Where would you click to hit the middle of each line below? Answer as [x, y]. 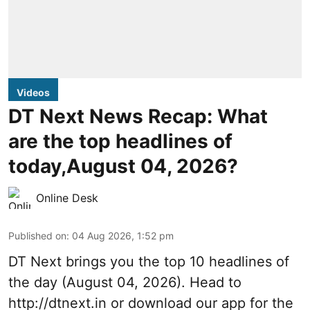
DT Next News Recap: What [138, 116]
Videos [33, 92]
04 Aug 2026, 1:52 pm [123, 236]
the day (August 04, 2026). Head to [125, 282]
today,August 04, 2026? [123, 166]
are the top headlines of [120, 141]
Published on [37, 236]
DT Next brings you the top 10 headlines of [149, 262]
